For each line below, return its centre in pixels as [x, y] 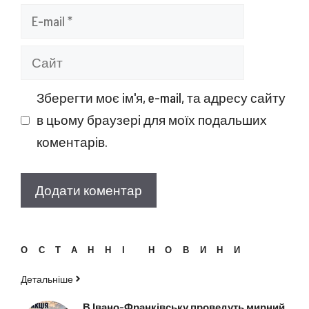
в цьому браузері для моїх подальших [151, 120]
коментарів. [72, 142]
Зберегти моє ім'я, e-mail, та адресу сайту [161, 98]
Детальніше [47, 279]
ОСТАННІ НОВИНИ [136, 249]
